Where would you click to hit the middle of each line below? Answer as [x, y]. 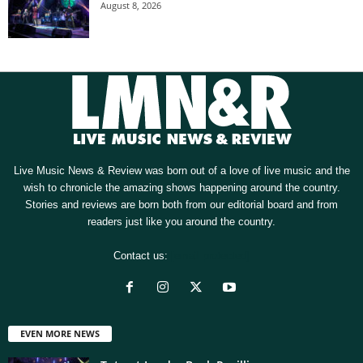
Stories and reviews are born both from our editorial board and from [181, 204]
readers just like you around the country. [181, 221]
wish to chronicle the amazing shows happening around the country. [181, 187]
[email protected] [210, 255]
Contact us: [142, 255]
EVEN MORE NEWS [60, 333]
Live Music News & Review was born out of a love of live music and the [181, 170]
